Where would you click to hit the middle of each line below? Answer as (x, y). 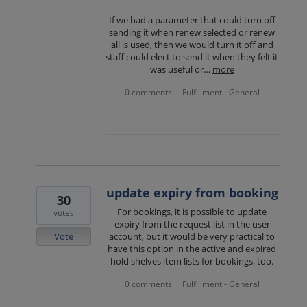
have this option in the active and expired (192, 248)
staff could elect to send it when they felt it (192, 57)
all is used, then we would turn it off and (192, 44)
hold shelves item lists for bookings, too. (192, 261)
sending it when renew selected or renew (192, 32)
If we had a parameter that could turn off (192, 20)
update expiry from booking (192, 192)
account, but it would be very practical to (192, 236)
